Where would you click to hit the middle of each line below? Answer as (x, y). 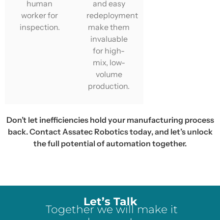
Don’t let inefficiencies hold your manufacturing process (110, 120)
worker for (40, 15)
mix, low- (109, 62)
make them (109, 27)
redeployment (112, 15)
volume (109, 74)
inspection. (40, 27)
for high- (109, 50)
